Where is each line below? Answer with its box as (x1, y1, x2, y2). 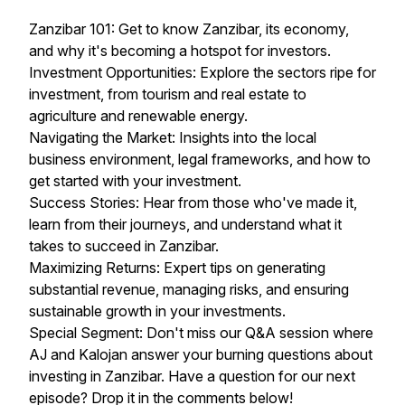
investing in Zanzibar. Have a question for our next (29, 367, 355, 385)
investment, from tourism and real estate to (29, 85, 306, 103)
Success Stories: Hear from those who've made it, (29, 193, 357, 212)
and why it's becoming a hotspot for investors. (29, 42, 331, 60)
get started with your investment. (29, 172, 241, 190)
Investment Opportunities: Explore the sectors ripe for (29, 63, 376, 81)
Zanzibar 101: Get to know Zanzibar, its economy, (29, 20, 349, 38)
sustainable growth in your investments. (29, 302, 286, 320)
